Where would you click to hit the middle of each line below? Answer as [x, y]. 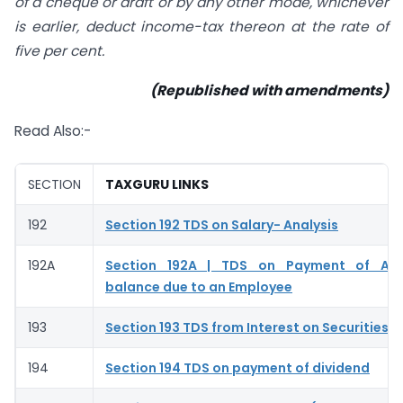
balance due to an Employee [199, 287]
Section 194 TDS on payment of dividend [237, 367]
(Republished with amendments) [269, 91]
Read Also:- [53, 131]
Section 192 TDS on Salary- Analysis [222, 224]
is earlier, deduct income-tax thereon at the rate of [201, 26]
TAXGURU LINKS [157, 184]
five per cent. [59, 50]
